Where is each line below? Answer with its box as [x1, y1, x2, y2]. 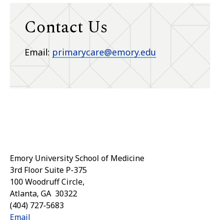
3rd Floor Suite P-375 [10, 165, 87, 176]
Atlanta [10, 188, 37, 199]
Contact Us [25, 15, 108, 41]
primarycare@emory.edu [52, 46, 156, 58]
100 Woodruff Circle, [10, 176, 84, 188]
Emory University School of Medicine [10, 153, 144, 164]
